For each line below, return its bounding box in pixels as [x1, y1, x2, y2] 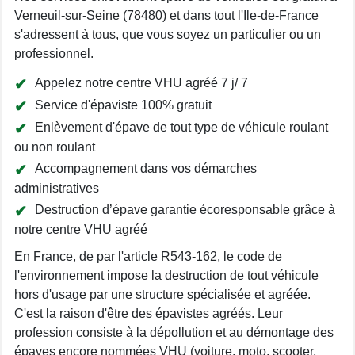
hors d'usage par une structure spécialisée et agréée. [14, 287, 311, 301]
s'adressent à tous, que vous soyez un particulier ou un [14, 27, 321, 41]
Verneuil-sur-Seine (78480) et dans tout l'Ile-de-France [14, 8, 319, 22]
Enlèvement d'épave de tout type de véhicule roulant [35, 120, 328, 134]
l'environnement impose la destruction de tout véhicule [14, 268, 319, 282]
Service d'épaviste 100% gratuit [35, 97, 212, 112]
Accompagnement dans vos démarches [35, 161, 257, 175]
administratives [14, 181, 99, 195]
